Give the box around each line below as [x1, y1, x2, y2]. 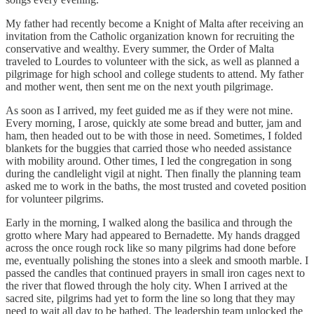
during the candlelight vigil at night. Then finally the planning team [6, 167, 301, 179]
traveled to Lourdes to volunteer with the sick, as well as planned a [6, 55, 299, 67]
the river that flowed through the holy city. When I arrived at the [6, 279, 287, 292]
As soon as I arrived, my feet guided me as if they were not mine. [6, 104, 293, 116]
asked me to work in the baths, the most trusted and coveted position [6, 179, 306, 192]
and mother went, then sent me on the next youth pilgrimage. [6, 80, 273, 93]
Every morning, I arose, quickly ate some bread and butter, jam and [6, 116, 301, 129]
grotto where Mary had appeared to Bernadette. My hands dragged [6, 228, 300, 241]
